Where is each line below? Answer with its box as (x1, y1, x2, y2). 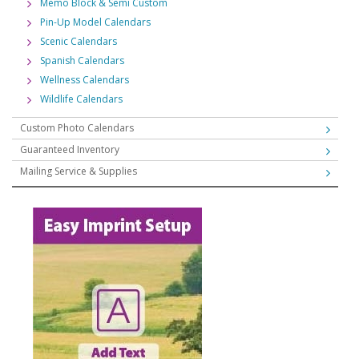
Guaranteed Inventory (20, 142, 119, 156)
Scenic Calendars (40, 34, 117, 48)
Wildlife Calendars (40, 91, 123, 106)
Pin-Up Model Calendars (40, 14, 151, 29)
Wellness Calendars (40, 72, 129, 87)
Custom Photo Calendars (20, 120, 134, 135)
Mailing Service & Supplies (20, 163, 137, 178)
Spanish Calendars (40, 53, 124, 67)
